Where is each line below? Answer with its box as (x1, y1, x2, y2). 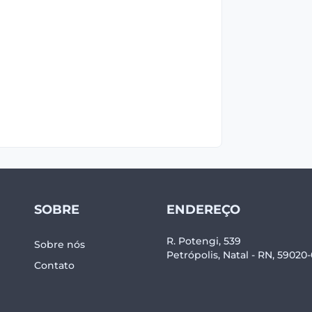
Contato (34, 259, 75, 272)
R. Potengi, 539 (166, 235, 241, 247)
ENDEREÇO (166, 202, 240, 217)
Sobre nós (34, 238, 85, 251)
